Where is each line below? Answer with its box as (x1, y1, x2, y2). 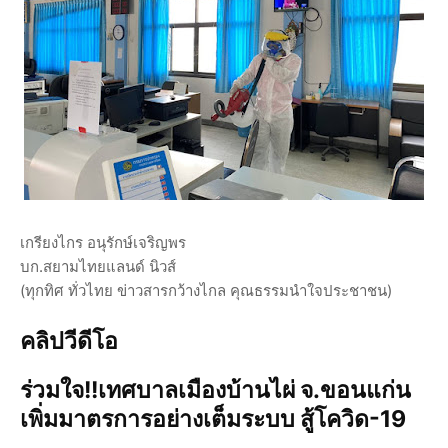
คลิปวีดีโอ (20, 326, 118, 355)
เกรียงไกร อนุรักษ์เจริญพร (20, 232, 186, 252)
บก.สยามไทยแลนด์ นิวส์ (20, 256, 176, 276)
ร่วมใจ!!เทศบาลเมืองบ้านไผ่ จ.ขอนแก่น (20, 375, 411, 404)
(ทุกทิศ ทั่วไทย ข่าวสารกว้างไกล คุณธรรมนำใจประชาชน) (20, 280, 392, 300)
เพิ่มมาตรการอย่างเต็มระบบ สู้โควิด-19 (20, 404, 406, 433)
